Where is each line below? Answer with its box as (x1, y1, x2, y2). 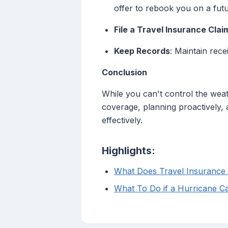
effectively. (102, 115, 142, 126)
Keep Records (114, 46, 170, 56)
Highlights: (102, 145, 155, 157)
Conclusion (102, 67, 147, 78)
